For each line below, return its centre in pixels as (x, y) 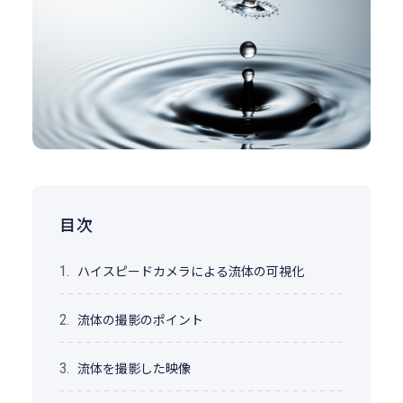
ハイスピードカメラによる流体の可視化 (190, 271)
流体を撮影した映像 (134, 368)
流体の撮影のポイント (140, 320)
